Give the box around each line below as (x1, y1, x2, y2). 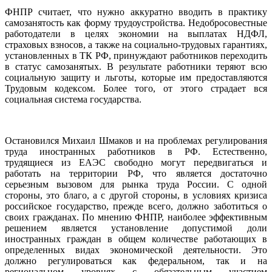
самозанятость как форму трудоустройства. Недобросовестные (5, 18, 267, 29)
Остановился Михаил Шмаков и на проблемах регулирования (5, 135, 267, 146)
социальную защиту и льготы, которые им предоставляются (5, 72, 267, 83)
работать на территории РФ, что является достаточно (5, 168, 267, 179)
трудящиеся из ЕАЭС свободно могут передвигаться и (5, 157, 267, 168)
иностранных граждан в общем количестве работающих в (5, 234, 267, 245)
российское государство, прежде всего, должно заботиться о (5, 201, 267, 212)
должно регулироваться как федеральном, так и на (5, 256, 267, 267)
